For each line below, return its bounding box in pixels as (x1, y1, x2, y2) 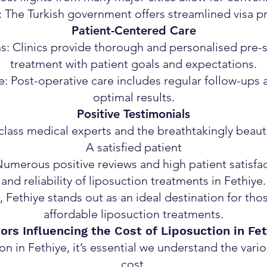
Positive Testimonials (77, 107, 190, 121)
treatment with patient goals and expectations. (10, 57, 257, 71)
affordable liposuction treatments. (44, 207, 223, 221)
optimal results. (92, 90, 175, 104)
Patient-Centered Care (71, 23, 196, 38)
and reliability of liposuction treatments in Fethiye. (1, 173, 266, 188)
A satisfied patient (85, 140, 182, 154)
